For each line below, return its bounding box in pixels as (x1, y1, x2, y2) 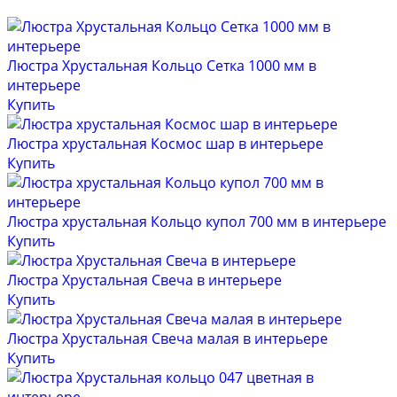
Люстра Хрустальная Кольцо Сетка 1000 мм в (7, 56, 316, 76)
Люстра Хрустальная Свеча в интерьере (7, 270, 282, 291)
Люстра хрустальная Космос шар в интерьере (7, 134, 323, 154)
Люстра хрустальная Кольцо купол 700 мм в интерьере (7, 212, 386, 232)
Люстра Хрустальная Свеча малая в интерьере (7, 329, 328, 349)
